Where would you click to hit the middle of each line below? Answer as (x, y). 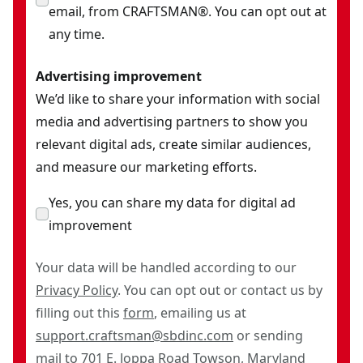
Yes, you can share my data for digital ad (172, 202)
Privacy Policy (77, 290)
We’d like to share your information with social (178, 98)
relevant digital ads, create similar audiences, (173, 144)
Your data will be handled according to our (166, 267)
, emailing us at (200, 312)
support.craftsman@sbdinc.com (135, 335)
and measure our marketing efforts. (146, 167)
